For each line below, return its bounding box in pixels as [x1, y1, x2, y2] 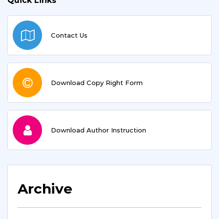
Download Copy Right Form [51, 79, 143, 87]
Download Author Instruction [51, 126, 146, 134]
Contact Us [51, 31, 88, 39]
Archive [18, 180, 72, 197]
